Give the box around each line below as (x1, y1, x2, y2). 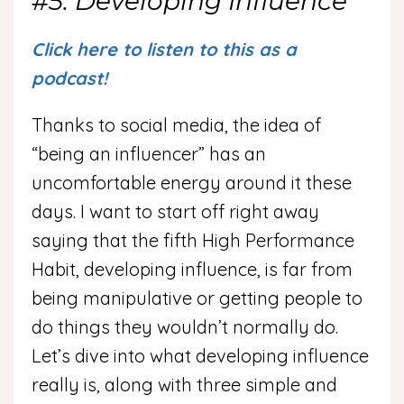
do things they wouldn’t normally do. (32, 315, 338, 338)
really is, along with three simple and (32, 372, 337, 396)
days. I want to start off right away (32, 199, 319, 223)
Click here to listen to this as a (32, 37, 297, 60)
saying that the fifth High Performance (32, 228, 354, 252)
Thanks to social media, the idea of (32, 113, 321, 136)
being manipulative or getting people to (32, 286, 363, 309)
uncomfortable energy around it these (32, 170, 352, 194)
